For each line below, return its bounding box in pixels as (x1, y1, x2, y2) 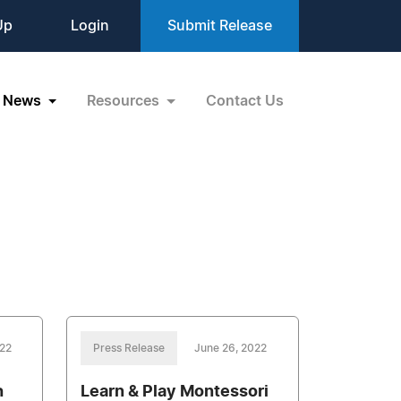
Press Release (93, 343, 166, 354)
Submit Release (167, 19, 272, 33)
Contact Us (206, 93, 284, 108)
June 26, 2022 (194, 343, 268, 354)
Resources (87, 93, 164, 108)
